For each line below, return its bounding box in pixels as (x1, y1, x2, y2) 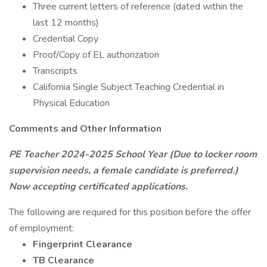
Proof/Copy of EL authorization (33, 48, 159, 61)
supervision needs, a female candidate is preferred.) (9, 164, 238, 177)
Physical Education (33, 97, 110, 110)
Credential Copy (33, 32, 98, 45)
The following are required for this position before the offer (9, 206, 251, 219)
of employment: (9, 222, 74, 235)
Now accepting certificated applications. (9, 180, 188, 193)
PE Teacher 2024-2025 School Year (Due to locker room (9, 148, 257, 161)
